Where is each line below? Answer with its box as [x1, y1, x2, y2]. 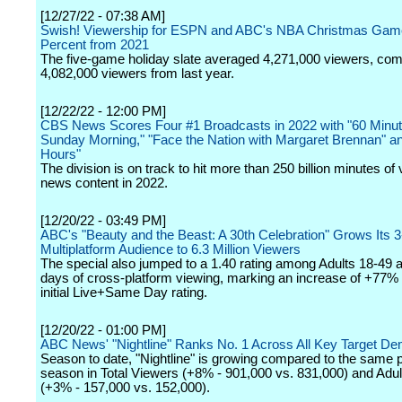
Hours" [40, 147, 81, 162]
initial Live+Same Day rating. [40, 285, 207, 300]
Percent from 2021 [40, 38, 149, 52]
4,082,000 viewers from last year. [40, 66, 234, 81]
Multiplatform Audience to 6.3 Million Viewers [40, 242, 301, 257]
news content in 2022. [40, 176, 168, 190]
